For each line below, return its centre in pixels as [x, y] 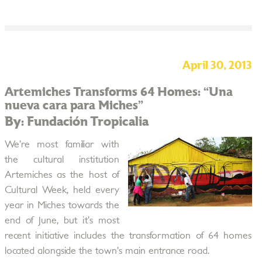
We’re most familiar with [62, 144]
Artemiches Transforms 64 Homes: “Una [118, 92]
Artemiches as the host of [62, 175]
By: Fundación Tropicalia [76, 122]
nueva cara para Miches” [74, 106]
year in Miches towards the [62, 205]
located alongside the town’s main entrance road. [107, 251]
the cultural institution [62, 160]
